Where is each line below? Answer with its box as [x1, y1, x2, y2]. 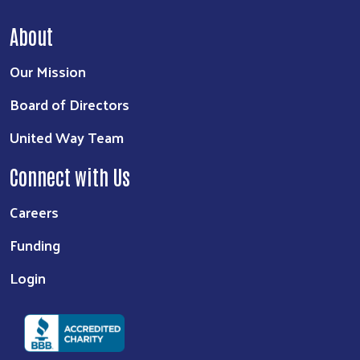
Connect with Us [10, 162, 130, 189]
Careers [10, 198, 59, 225]
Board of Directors [10, 90, 129, 117]
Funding [10, 231, 60, 258]
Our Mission [10, 57, 86, 84]
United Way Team [10, 123, 124, 150]
